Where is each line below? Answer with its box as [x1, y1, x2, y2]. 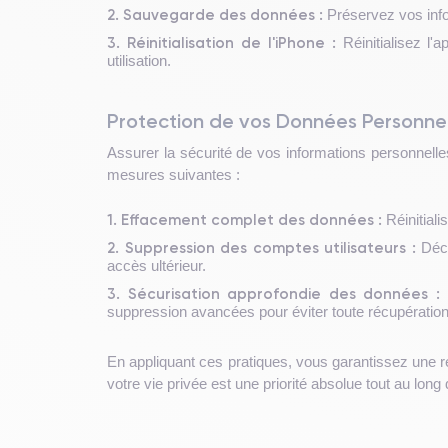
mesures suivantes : [107, 165, 240, 183]
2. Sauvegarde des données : [107, 4, 323, 24]
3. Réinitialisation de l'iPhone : [107, 32, 336, 52]
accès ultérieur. [107, 256, 206, 274]
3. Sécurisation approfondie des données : [107, 283, 440, 303]
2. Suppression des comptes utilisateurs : [107, 237, 416, 257]
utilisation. [107, 51, 171, 69]
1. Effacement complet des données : [107, 209, 382, 229]
